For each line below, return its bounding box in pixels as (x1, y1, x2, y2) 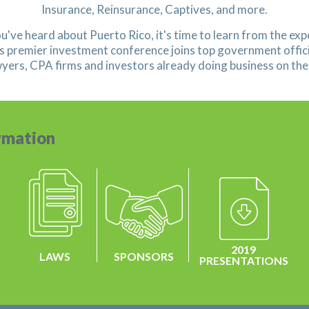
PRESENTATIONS (199, 254, 288, 267)
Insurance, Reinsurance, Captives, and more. (41, 2, 268, 17)
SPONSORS (113, 250, 174, 263)
